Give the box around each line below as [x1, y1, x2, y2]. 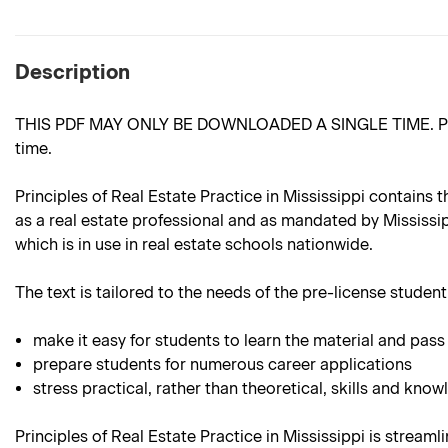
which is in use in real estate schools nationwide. [15, 235, 373, 255]
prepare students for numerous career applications [33, 355, 413, 375]
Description [15, 60, 130, 85]
